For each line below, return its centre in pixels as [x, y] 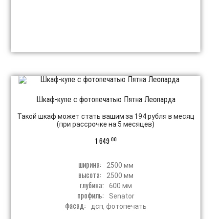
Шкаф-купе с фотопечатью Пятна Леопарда [106, 100]
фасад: [76, 205]
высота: [90, 174]
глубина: [92, 185]
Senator [121, 196]
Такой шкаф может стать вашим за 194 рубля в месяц [106, 117]
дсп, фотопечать [119, 206]
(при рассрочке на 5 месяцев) [106, 124]
